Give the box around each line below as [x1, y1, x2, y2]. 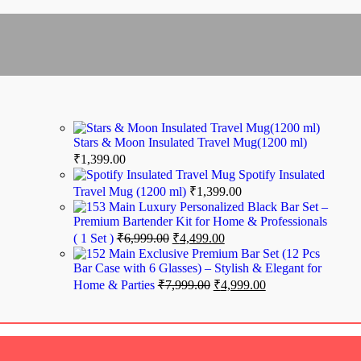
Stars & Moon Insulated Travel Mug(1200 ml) [73, 135, 307, 150]
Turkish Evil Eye [153, 9, 243, 23]
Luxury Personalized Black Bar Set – [138, 200, 328, 214]
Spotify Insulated [238, 168, 325, 182]
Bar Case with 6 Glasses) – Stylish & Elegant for [73, 261, 322, 276]
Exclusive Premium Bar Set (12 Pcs [138, 247, 320, 261]
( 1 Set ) [73, 231, 117, 246]
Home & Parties [73, 278, 158, 293]
